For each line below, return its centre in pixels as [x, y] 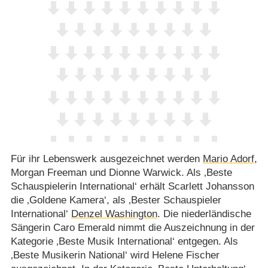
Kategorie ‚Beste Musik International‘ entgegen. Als [124, 241]
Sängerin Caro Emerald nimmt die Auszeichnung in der [133, 227]
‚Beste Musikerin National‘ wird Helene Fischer [115, 255]
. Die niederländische [204, 214]
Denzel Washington [114, 214]
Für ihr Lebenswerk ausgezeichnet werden [106, 159]
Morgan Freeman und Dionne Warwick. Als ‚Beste [121, 172]
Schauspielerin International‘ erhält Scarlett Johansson [132, 186]
